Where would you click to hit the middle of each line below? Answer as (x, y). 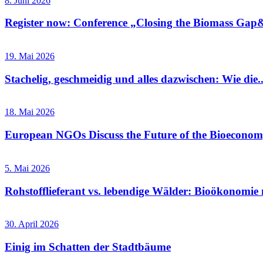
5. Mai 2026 (27, 168)
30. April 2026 (32, 224)
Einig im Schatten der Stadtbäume (88, 247)
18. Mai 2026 (30, 112)
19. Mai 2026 (30, 56)
